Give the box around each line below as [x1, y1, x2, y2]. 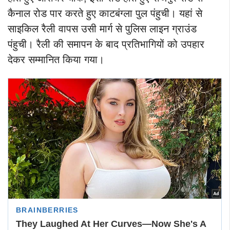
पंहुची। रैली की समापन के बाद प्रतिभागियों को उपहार [8, 38, 204, 50]
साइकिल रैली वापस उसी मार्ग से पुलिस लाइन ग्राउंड [8, 23, 197, 34]
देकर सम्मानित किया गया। [8, 53, 104, 65]
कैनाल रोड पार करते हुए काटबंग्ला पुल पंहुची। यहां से [8, 7, 202, 19]
